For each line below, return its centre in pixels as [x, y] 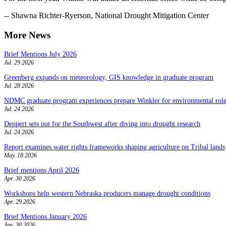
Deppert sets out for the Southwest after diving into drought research [102, 124]
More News [27, 35]
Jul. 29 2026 [19, 62]
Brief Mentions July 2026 [40, 54]
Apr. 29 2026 [20, 202]
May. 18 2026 [20, 155]
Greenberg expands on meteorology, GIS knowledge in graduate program [109, 77]
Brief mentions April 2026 [42, 170]
